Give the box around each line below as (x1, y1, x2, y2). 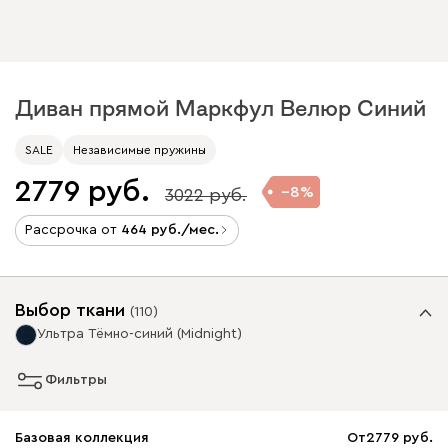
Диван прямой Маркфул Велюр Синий (15, 96, 426, 119)
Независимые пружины (73, 143, 206, 156)
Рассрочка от (25, 222, 121, 237)
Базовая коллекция (15, 430, 149, 445)
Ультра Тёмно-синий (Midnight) (37, 326, 242, 341)
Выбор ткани (15, 300, 125, 319)
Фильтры (45, 373, 107, 387)
